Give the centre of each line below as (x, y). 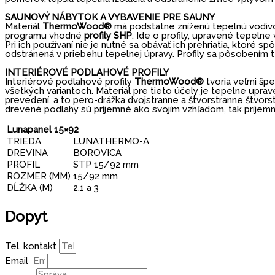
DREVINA (27, 153)
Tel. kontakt (32, 246)
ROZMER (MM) (39, 176)
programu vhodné (45, 36)
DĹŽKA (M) (30, 188)
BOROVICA (97, 153)
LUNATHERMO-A (111, 141)
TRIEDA (24, 141)
